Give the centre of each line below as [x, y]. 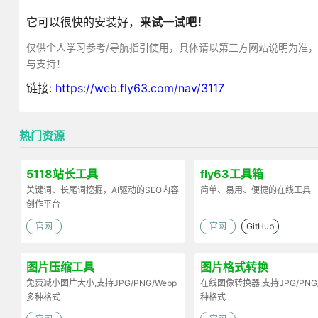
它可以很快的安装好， [83, 22]
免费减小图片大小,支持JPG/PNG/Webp [101, 283]
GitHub [260, 226]
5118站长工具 [62, 174]
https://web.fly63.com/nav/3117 [139, 88]
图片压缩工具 [60, 267]
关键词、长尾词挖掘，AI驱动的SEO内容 [102, 190]
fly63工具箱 [231, 174]
